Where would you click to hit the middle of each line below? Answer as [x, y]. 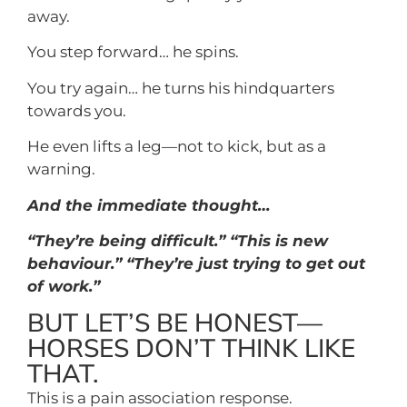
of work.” [64, 286]
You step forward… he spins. [133, 52]
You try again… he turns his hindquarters [181, 88]
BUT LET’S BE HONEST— [175, 324]
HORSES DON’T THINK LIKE [191, 349]
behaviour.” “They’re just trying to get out [196, 263]
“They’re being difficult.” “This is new [178, 240]
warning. [61, 169]
